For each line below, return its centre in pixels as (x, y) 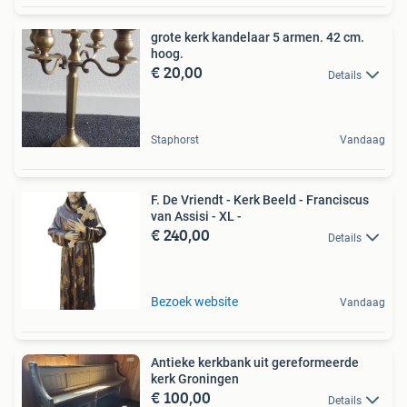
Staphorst (175, 140)
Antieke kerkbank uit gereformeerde (255, 363)
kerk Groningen (195, 379)
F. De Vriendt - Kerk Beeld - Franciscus (260, 200)
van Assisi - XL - (196, 217)
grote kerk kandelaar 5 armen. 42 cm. (258, 38)
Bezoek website (194, 302)
